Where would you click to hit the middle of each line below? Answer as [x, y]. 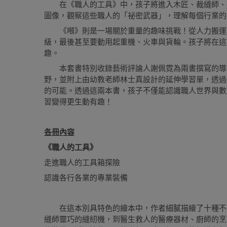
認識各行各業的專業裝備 [86, 178]
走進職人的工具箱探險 [82, 162]
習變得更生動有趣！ [78, 102]
